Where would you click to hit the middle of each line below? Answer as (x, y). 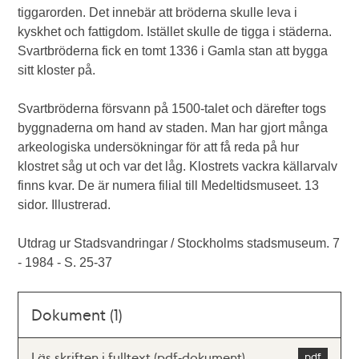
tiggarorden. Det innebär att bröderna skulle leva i (158, 12)
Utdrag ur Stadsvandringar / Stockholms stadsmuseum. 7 (179, 243)
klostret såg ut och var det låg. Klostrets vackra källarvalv (178, 166)
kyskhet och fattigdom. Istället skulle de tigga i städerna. (175, 32)
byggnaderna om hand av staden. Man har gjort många (173, 128)
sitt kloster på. (57, 70)
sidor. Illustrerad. (65, 205)
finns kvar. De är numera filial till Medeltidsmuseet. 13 (169, 186)
